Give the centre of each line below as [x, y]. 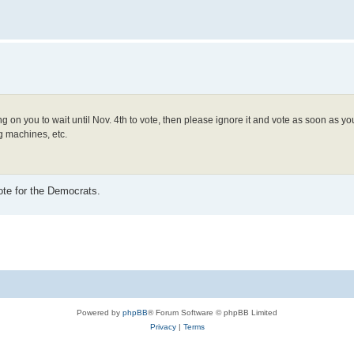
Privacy [163, 327]
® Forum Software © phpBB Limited [213, 313]
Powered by [100, 313]
